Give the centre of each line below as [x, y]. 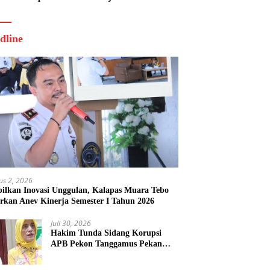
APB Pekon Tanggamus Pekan [107, 243]
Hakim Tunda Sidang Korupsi [106, 233]
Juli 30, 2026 [71, 223]
